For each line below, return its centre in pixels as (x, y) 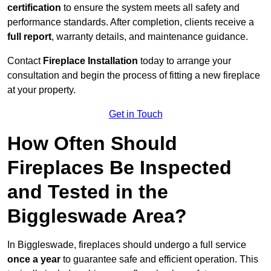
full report (29, 37)
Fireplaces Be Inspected (119, 168)
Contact (25, 61)
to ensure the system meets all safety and (150, 8)
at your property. (41, 90)
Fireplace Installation (90, 61)
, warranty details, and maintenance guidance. (150, 37)
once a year (34, 260)
